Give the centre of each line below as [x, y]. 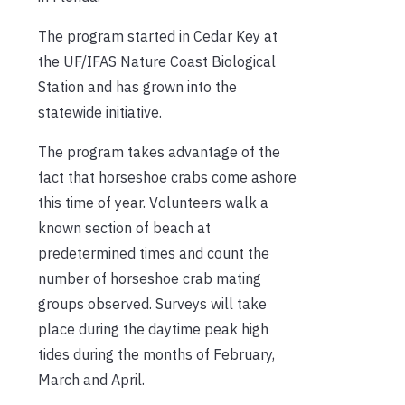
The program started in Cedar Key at [158, 36]
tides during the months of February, [156, 354]
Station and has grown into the [137, 86]
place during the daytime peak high [153, 329]
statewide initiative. [100, 112]
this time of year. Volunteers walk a [153, 202]
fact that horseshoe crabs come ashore [167, 177]
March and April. [91, 379]
